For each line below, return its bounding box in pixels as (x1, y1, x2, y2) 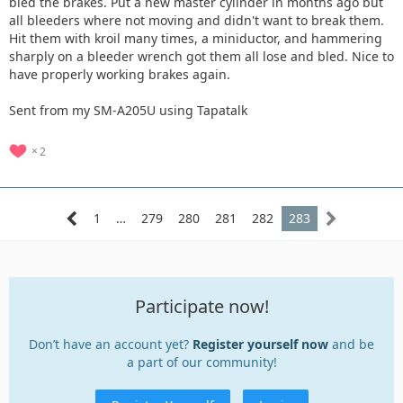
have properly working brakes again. (9, 65, 230, 83)
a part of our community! (126, 353, 277, 371)
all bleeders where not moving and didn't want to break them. (9, 11, 384, 29)
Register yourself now (193, 335, 328, 353)
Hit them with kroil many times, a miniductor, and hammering (9, 29, 382, 47)
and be (328, 335, 374, 353)
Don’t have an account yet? (29, 335, 193, 353)
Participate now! (134, 293, 269, 318)
